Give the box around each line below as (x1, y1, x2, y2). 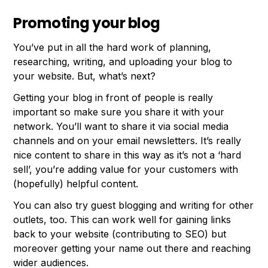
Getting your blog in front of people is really (13, 92, 214, 104)
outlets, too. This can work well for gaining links (13, 214, 232, 226)
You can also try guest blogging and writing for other (13, 199, 254, 212)
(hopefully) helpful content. (13, 178, 139, 190)
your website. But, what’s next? (13, 70, 156, 83)
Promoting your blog (13, 13, 160, 33)
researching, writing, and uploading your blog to (13, 56, 233, 68)
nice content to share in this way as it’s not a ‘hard (13, 149, 242, 162)
